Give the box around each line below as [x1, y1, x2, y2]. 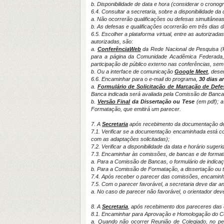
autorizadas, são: [91, 38, 133, 44]
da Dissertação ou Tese [130, 98, 196, 104]
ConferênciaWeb [97, 46, 141, 52]
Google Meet [174, 68, 208, 74]
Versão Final [97, 98, 130, 104]
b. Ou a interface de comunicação [91, 68, 174, 74]
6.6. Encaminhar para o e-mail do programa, [91, 76, 199, 82]
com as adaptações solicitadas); [91, 136, 169, 142]
